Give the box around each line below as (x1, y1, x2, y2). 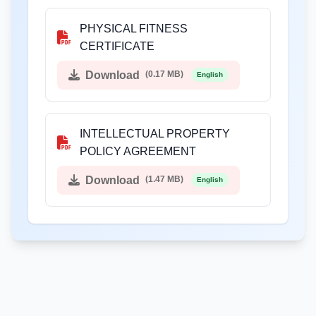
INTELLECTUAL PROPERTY (80, 127, 230, 140)
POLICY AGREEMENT (80, 145, 196, 157)
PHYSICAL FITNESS (80, 22, 188, 35)
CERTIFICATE (80, 39, 154, 52)
